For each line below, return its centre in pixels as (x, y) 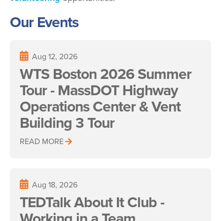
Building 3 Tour (67, 123)
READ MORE (42, 141)
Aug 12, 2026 (55, 56)
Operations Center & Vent (100, 106)
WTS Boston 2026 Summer (106, 74)
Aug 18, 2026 (55, 184)
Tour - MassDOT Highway (99, 90)
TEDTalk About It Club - (92, 202)
